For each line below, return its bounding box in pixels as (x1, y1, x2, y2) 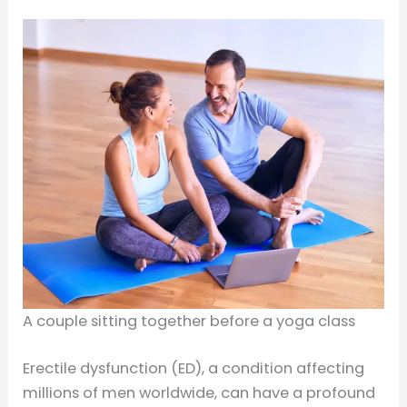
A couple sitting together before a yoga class (23, 311, 356, 333)
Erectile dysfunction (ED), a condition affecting (23, 357, 365, 379)
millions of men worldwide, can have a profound (23, 382, 376, 403)
